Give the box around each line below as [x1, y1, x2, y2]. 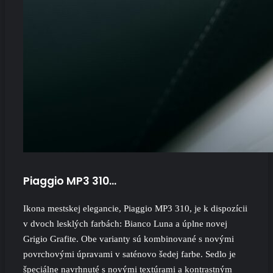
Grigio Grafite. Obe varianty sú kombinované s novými [23, 233, 234, 244]
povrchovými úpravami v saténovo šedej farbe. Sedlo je [23, 249, 236, 259]
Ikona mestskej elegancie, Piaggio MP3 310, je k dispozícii [23, 203, 247, 213]
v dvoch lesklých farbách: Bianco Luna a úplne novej [23, 218, 227, 229]
